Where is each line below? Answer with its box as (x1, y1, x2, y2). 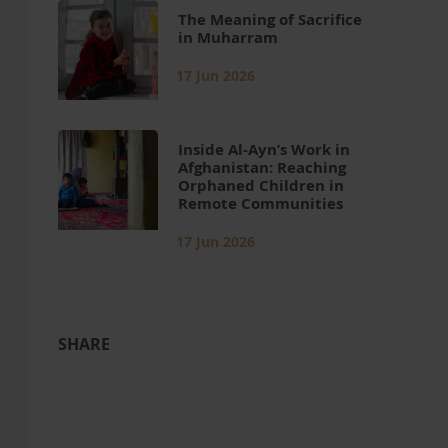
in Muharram (178, 27, 282, 48)
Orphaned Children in (178, 175, 344, 196)
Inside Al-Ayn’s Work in (178, 139, 350, 160)
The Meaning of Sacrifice (178, 9, 362, 30)
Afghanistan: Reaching (178, 157, 346, 178)
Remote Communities (178, 193, 347, 214)
